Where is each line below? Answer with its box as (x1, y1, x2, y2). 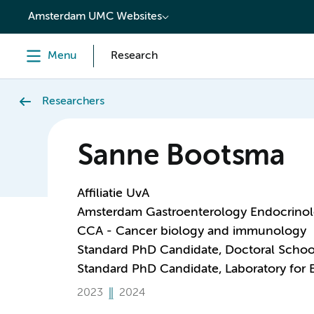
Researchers (42, 96, 104, 107)
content (17, 6, 62, 18)
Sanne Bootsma (76, 143, 285, 171)
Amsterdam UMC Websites (28, 11, 162, 22)
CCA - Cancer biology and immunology (76, 225, 306, 238)
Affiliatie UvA (76, 187, 149, 200)
